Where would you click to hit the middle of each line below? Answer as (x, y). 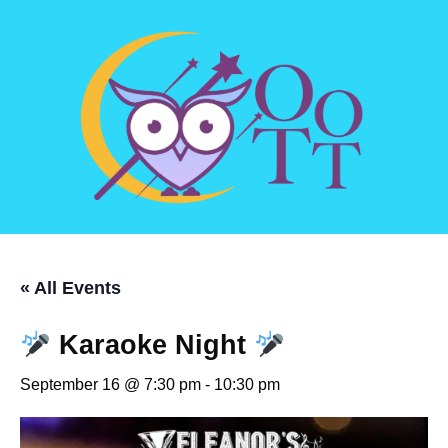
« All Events (70, 288)
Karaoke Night (152, 345)
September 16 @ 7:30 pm (110, 385)
